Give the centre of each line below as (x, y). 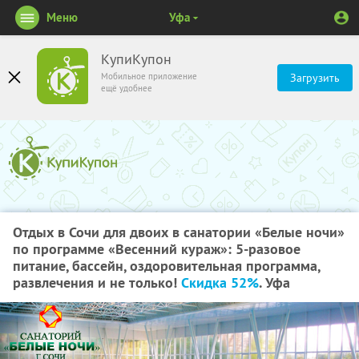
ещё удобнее (127, 88)
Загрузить (315, 78)
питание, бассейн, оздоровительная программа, (166, 266)
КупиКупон (136, 59)
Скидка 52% (220, 282)
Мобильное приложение (149, 76)
